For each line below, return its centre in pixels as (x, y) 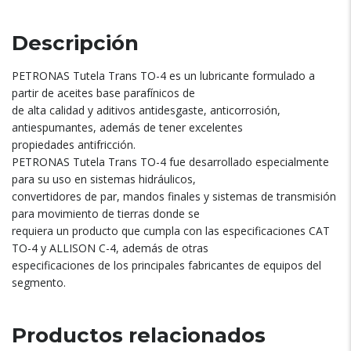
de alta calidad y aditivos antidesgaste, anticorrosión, (146, 110)
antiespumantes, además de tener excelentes (127, 128)
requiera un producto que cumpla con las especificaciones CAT (171, 231)
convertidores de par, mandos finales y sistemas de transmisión (174, 197)
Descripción (75, 43)
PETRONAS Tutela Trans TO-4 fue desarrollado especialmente (170, 162)
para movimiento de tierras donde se (106, 214)
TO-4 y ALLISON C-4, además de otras (110, 248)
